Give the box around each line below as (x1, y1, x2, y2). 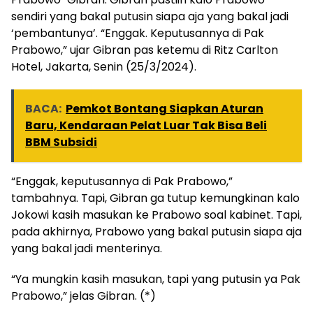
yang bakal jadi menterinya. (11, 240, 162, 256)
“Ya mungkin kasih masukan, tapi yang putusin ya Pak (11, 270, 300, 287)
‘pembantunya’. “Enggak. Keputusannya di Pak (11, 24, 264, 41)
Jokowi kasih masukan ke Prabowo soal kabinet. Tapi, (11, 206, 302, 223)
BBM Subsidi (25, 133, 97, 150)
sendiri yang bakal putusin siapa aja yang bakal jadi (11, 8, 289, 24)
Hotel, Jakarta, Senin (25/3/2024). (11, 58, 196, 75)
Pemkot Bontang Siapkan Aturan (66, 100, 263, 117)
